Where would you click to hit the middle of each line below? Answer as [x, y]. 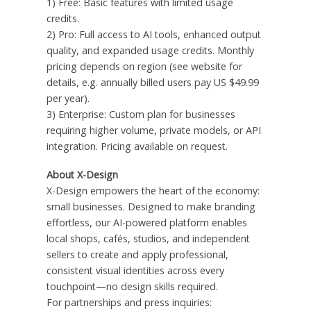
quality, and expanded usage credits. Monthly [150, 50]
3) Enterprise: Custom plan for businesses [141, 114]
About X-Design [82, 174]
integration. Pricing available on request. [137, 146]
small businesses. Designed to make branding [151, 206]
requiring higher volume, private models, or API [153, 130]
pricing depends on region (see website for [144, 66]
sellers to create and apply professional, [137, 254]
